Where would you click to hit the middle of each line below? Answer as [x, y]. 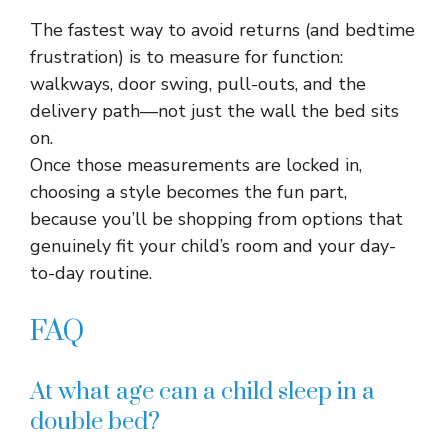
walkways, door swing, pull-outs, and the [198, 84]
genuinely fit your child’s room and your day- [213, 246]
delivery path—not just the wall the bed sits [214, 111]
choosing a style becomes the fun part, [188, 192]
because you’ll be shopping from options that [216, 219]
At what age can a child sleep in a [202, 392]
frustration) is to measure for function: [186, 57]
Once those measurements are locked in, [196, 165]
